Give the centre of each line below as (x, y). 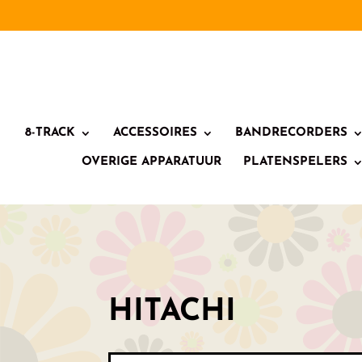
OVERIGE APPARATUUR (152, 162)
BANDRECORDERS (291, 133)
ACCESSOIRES (155, 133)
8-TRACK (50, 133)
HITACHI (173, 312)
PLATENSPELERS (295, 162)
